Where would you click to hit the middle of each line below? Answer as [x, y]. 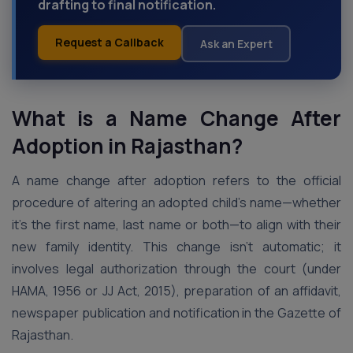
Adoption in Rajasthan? [129, 146]
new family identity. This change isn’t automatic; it [176, 247]
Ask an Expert [236, 43]
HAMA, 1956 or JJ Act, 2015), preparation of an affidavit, [176, 291]
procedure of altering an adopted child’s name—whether [176, 203]
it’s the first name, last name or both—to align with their [176, 225]
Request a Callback [110, 42]
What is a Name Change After [176, 118]
